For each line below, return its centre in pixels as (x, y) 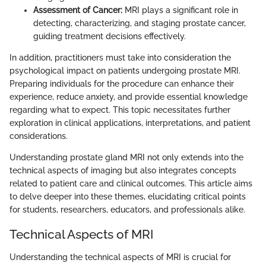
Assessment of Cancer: (78, 10)
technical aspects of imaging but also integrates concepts (123, 171)
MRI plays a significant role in (180, 10)
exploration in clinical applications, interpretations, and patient (130, 123)
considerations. (39, 136)
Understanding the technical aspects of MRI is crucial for (120, 257)
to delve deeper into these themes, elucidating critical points (128, 197)
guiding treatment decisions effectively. (110, 37)
